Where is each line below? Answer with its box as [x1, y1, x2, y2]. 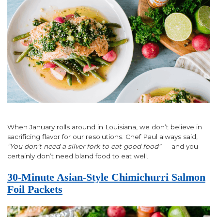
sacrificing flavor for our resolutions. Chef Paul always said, [7, 133, 198, 141]
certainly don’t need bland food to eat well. [7, 152, 148, 160]
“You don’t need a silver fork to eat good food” [7, 142, 161, 151]
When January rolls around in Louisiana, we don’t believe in [7, 123, 202, 131]
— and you [161, 142, 198, 151]
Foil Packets [7, 183, 62, 195]
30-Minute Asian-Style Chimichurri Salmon [7, 171, 205, 183]
